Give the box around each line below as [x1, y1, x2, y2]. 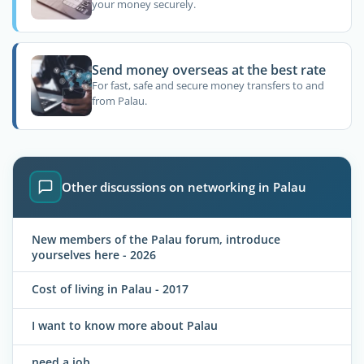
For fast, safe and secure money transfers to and [91, 78, 324, 93]
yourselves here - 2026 [32, 246, 156, 262]
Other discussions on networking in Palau [62, 179, 306, 196]
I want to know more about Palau [32, 318, 218, 334]
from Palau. [91, 93, 147, 109]
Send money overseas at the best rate [91, 60, 326, 79]
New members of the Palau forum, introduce [32, 231, 280, 247]
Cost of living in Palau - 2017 [32, 281, 188, 297]
